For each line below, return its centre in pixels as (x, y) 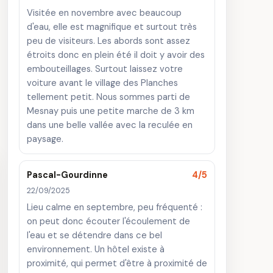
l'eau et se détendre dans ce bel (94, 235)
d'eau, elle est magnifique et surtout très (112, 27)
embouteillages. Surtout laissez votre (105, 69)
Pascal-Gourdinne (67, 175)
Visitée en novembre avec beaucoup (104, 13)
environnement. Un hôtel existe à (96, 249)
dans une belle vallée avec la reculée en (110, 125)
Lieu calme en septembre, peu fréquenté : (115, 207)
